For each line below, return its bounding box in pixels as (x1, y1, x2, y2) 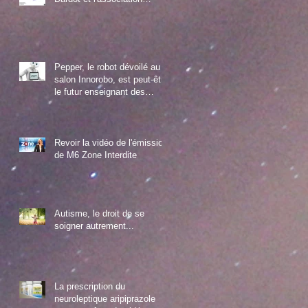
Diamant (54, 5, 87, 16)
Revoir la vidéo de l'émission (54, 137, 168, 148)
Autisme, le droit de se (54, 208, 144, 219)
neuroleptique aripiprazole (54, 293, 155, 304)
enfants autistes (54, 98, 118, 109)
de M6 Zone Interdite (54, 149, 137, 160)
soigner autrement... (54, 220, 134, 231)
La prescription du (54, 280, 125, 291)
